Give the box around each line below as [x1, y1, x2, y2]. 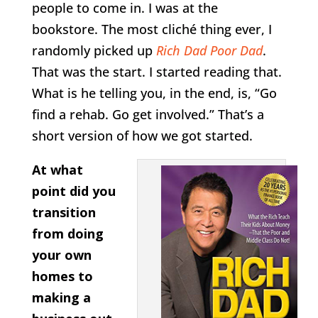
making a [31, 288, 91, 306]
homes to [31, 267, 93, 285]
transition [31, 203, 96, 221]
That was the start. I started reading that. [31, 62, 282, 80]
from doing [31, 224, 104, 242]
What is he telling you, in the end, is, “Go [31, 84, 277, 102]
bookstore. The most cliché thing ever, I [31, 20, 272, 38]
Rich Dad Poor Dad [155, 41, 263, 59]
